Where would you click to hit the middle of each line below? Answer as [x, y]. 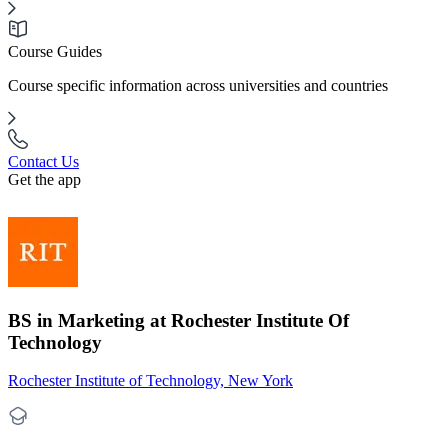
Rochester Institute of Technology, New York [150, 381]
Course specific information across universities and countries [198, 85]
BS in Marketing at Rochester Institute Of [178, 320]
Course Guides [55, 51]
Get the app [44, 179]
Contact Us [43, 161]
